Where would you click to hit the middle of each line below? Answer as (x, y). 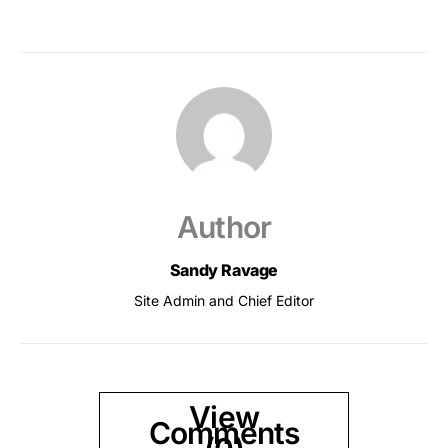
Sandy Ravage (224, 270)
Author (224, 227)
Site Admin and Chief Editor (224, 301)
